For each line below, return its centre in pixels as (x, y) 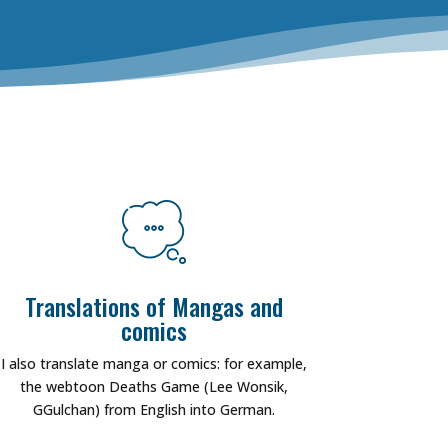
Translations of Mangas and (154, 305)
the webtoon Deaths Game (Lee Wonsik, (154, 386)
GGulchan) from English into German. (154, 409)
